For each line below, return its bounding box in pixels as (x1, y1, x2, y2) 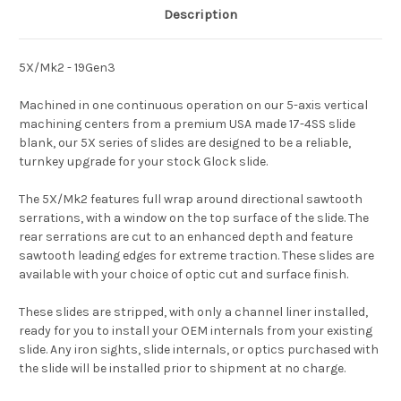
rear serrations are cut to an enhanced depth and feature (19, 228, 353, 244)
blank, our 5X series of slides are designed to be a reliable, (19, 134, 351, 150)
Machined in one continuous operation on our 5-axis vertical (19, 97, 368, 113)
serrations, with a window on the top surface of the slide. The (19, 209, 369, 226)
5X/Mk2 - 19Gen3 (19, 59, 115, 75)
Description (164, 5, 237, 22)
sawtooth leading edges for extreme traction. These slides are (19, 247, 374, 263)
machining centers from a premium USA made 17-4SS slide (19, 115, 355, 132)
